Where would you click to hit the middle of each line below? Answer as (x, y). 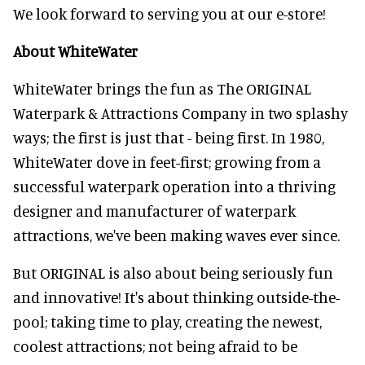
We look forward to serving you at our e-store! (169, 13)
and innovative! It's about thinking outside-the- (176, 297)
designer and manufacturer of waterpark (154, 211)
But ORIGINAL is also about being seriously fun (173, 273)
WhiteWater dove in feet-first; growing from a (167, 162)
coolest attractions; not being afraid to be (155, 346)
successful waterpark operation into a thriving (174, 186)
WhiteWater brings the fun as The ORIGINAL (162, 88)
